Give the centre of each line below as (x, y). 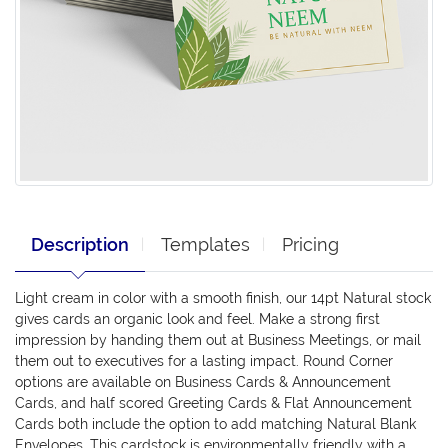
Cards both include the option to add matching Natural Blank (215, 423)
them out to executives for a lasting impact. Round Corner (204, 360)
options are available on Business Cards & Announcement (203, 381)
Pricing (310, 244)
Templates (205, 244)
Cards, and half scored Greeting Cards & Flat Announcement (213, 402)
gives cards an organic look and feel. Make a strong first (197, 318)
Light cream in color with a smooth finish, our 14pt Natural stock (223, 297)
